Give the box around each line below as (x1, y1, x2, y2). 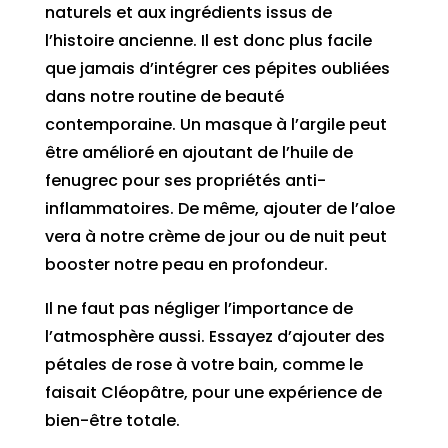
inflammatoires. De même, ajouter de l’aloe (44, 196, 395, 220)
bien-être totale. (44, 408, 180, 432)
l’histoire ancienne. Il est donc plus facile (44, 28, 372, 52)
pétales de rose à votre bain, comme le (44, 352, 363, 376)
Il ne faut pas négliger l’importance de (44, 296, 353, 320)
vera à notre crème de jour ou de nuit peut (44, 224, 387, 248)
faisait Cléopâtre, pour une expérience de (44, 380, 382, 404)
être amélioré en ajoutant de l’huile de (44, 140, 353, 164)
